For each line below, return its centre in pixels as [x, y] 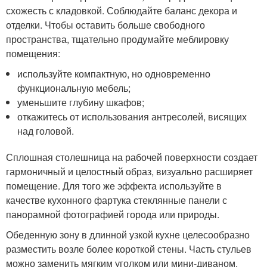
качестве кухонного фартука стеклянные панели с [117, 200]
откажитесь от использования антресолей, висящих [132, 117]
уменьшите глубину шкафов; [81, 103]
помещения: [33, 54]
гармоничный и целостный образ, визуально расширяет [129, 172]
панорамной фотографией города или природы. [113, 215]
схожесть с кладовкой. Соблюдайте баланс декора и [122, 11]
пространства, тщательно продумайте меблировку [117, 39]
